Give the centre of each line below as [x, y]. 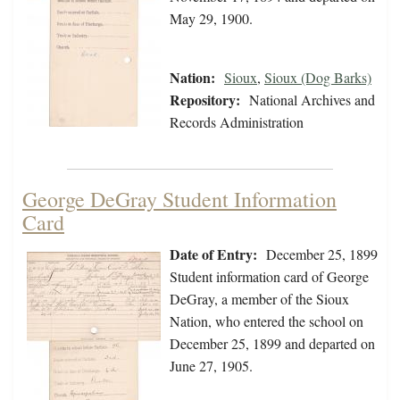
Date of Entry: [213, 254]
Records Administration [237, 122]
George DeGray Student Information [179, 200]
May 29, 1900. [211, 19]
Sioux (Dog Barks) [318, 78]
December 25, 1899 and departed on [272, 344]
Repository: [205, 100]
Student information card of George [269, 277]
